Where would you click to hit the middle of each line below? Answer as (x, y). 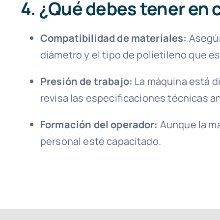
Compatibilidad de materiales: (113, 38)
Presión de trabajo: (86, 82)
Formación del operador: (99, 125)
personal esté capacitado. (100, 141)
